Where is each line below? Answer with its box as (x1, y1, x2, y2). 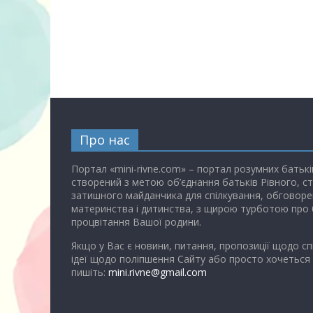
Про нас (80, 131, 130, 149)
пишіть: (71, 265, 108, 279)
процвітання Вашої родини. (71, 215, 201, 229)
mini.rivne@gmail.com (108, 265, 207, 279)
